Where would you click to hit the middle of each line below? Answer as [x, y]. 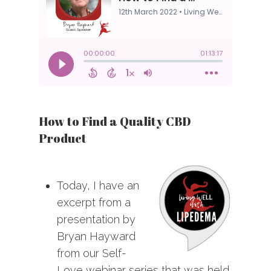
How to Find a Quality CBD [115, 121]
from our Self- [92, 253]
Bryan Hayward [96, 236]
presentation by [96, 219]
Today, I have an [98, 185]
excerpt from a [94, 202]
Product [63, 138]
